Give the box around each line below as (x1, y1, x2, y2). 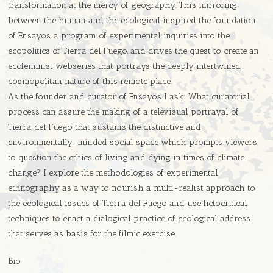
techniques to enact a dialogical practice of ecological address (8, 213, 251, 224)
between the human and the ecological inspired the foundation (8, 15, 257, 26)
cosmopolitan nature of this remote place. (8, 76, 172, 87)
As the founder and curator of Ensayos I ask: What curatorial (8, 91, 250, 102)
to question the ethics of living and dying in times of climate (8, 152, 245, 163)
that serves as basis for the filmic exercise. (8, 229, 177, 239)
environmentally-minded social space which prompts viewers (8, 137, 258, 148)
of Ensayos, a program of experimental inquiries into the (8, 30, 230, 41)
